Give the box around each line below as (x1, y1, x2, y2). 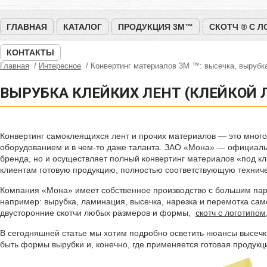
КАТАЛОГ (63, 22, 102, 32)
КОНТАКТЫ (7, 48, 54, 57)
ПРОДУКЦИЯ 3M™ (118, 22, 193, 32)
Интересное (39, 61, 81, 70)
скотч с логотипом (195, 208, 266, 218)
